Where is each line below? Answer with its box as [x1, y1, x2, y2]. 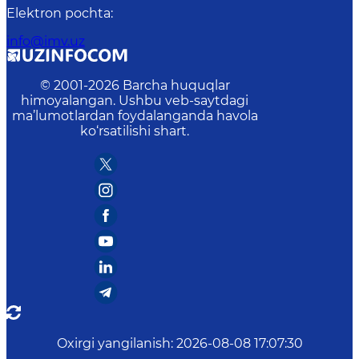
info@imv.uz [6, 34, 85, 50]
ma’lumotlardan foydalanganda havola [11, 108, 258, 124]
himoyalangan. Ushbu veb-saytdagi [21, 93, 248, 109]
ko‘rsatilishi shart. [80, 123, 189, 139]
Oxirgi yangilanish [56, 336, 171, 352]
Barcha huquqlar [122, 78, 230, 94]
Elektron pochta [6, 6, 111, 22]
